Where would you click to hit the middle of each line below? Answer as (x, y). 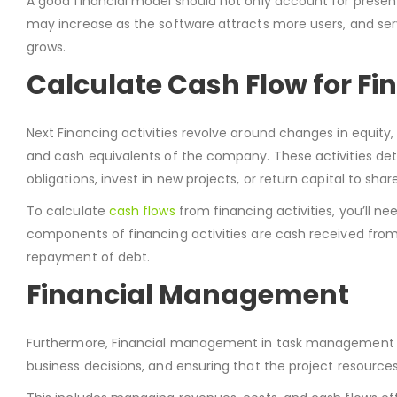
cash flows (142, 210)
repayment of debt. (89, 257)
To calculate (68, 210)
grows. (47, 47)
